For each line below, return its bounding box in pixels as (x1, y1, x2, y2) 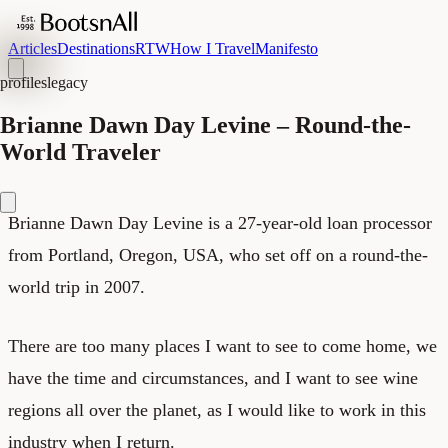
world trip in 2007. (8, 276, 145, 297)
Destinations (57, 40, 135, 57)
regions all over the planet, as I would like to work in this (8, 399, 426, 420)
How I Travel (170, 40, 255, 57)
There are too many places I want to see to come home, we (8, 335, 437, 356)
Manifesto (255, 40, 318, 57)
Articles (8, 40, 57, 57)
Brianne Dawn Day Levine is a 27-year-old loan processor (8, 212, 432, 233)
